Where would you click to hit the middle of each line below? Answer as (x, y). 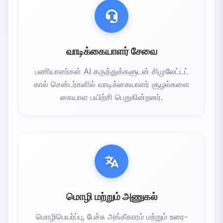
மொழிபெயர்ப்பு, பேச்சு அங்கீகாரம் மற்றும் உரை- (111, 216)
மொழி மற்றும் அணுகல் (111, 196)
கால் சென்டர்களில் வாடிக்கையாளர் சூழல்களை (111, 84)
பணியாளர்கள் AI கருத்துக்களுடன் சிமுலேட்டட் (111, 71)
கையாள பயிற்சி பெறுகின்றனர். (111, 97)
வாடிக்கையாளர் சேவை (111, 51)
